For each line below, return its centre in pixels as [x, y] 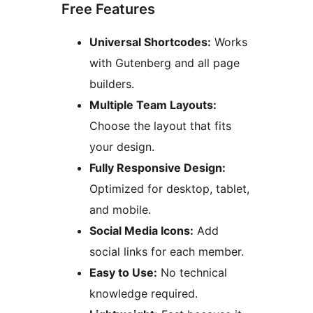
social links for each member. [167, 252]
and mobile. [120, 210]
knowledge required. [144, 294]
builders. [112, 84]
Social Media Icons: [141, 231]
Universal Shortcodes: [150, 42]
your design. [122, 147]
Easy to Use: [123, 273]
